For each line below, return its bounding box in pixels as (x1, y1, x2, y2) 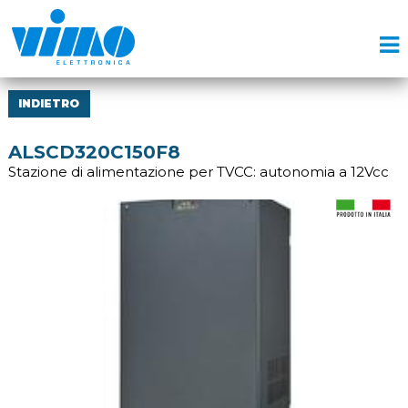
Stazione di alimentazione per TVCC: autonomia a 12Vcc (7, 163, 389, 180)
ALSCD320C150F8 (7, 141, 180, 163)
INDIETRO (18, 97, 80, 110)
